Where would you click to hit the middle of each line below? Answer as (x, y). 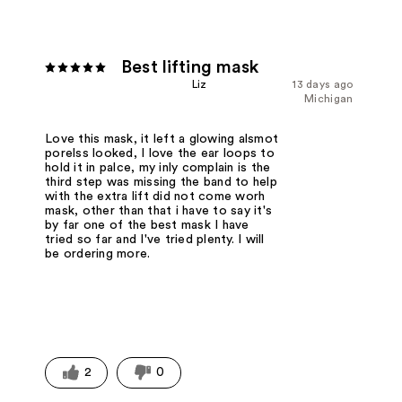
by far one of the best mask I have (147, 225)
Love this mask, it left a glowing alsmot (162, 139)
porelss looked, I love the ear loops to (160, 153)
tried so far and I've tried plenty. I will (155, 239)
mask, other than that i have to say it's (159, 210)
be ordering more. (98, 253)
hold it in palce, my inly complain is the (158, 167)
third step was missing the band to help (161, 182)
